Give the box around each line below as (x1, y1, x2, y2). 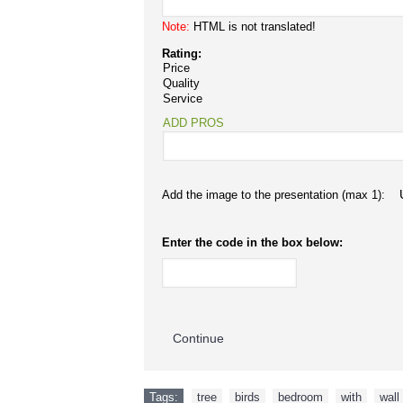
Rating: (162, 47, 201, 60)
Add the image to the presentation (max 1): (162, 188, 389, 201)
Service (163, 92, 202, 105)
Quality (163, 76, 200, 90)
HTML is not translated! (190, 20, 316, 33)
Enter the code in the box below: (162, 236, 343, 249)
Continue (173, 331, 224, 345)
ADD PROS (163, 116, 224, 130)
